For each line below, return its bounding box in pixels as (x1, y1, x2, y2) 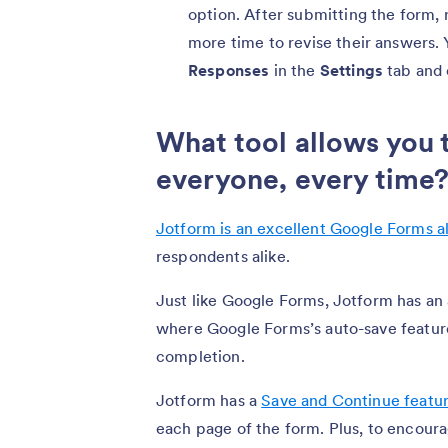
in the (269, 59, 320, 80)
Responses (188, 59, 270, 80)
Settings (319, 59, 384, 80)
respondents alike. (156, 245, 290, 266)
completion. (156, 345, 245, 366)
